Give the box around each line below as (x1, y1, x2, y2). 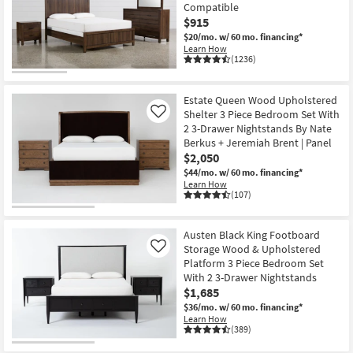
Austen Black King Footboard (184, 228, 320, 243)
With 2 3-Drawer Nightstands (184, 270, 317, 285)
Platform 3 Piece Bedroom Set (184, 256, 324, 271)
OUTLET (11, 72, 49, 87)
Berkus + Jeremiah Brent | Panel (184, 135, 332, 150)
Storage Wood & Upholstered (184, 242, 321, 257)
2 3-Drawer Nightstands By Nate (184, 121, 332, 136)
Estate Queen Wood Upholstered (184, 92, 337, 107)
